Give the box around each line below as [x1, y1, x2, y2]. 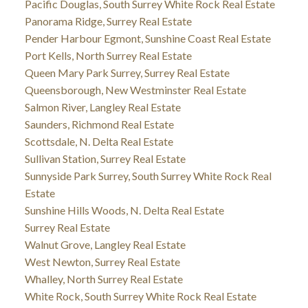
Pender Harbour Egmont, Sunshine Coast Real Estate [24, 32, 271, 45]
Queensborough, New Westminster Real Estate [24, 83, 246, 97]
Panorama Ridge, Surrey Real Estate [24, 14, 192, 28]
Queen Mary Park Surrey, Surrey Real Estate [24, 66, 230, 80]
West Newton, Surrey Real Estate [24, 255, 180, 269]
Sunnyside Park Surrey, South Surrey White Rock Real [24, 169, 272, 183]
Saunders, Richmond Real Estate [24, 118, 174, 131]
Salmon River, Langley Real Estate [24, 100, 181, 114]
